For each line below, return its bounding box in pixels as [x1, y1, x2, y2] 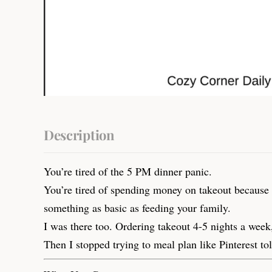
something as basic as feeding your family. [44, 200, 231, 215]
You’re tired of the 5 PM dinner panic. [44, 163, 212, 178]
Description [44, 125, 115, 144]
